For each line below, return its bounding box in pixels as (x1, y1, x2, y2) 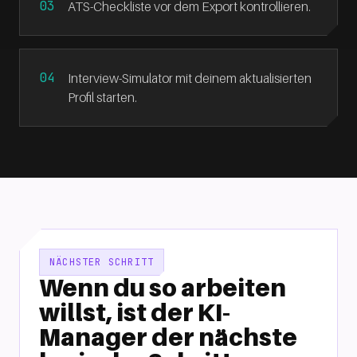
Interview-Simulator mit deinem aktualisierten (68, 70, 312, 86)
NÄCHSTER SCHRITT (49, 256, 155, 269)
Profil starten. (68, 89, 137, 105)
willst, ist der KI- (39, 298, 230, 327)
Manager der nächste (39, 323, 297, 351)
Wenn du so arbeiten (39, 273, 286, 302)
